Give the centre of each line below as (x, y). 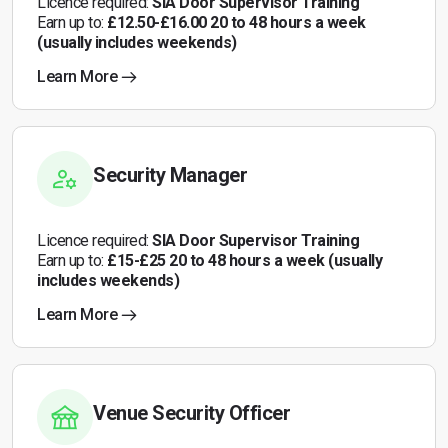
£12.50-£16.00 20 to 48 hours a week (236, 22)
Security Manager (170, 175)
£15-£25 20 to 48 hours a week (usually (244, 260)
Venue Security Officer (191, 413)
